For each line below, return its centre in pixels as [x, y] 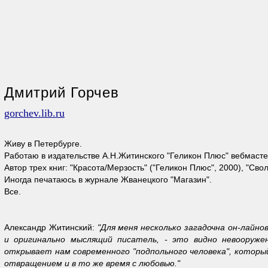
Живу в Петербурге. [43, 144]
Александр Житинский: [51, 227]
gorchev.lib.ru [34, 113]
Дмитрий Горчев [62, 92]
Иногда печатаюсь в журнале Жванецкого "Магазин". [108, 179]
